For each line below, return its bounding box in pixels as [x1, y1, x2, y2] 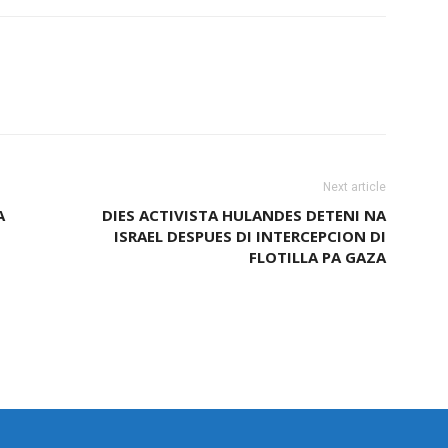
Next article [323, 180, 386, 194]
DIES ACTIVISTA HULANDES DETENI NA [102, 205, 386, 225]
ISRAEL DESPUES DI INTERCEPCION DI [114, 226, 386, 246]
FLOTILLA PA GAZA [249, 247, 386, 267]
